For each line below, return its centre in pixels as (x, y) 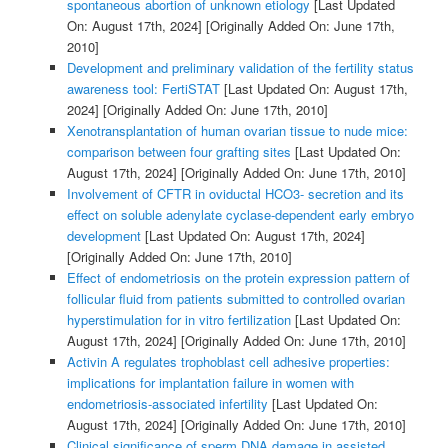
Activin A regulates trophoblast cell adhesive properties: (228, 361)
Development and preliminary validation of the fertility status (240, 67)
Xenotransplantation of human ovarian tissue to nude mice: (237, 130)
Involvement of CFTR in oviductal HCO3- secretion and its (235, 193)
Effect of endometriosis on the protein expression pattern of (238, 277)
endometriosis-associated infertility (167, 403)
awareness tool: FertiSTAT (143, 88)
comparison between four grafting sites (178, 151)
